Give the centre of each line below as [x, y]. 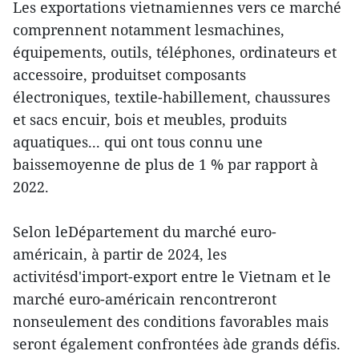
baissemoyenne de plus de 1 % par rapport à [165, 165]
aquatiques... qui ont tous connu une [138, 142]
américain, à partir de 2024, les [120, 254]
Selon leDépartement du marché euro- [145, 232]
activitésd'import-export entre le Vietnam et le [172, 277]
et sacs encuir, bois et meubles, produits [150, 120]
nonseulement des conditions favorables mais [171, 322]
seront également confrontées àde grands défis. [177, 344]
